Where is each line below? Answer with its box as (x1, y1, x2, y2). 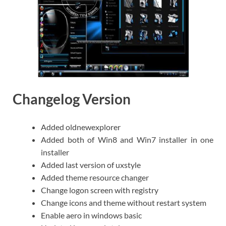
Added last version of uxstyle (41, 160, 141, 170)
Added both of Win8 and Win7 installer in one (41, 135, 213, 145)
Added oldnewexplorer (41, 122, 121, 132)
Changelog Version (13, 90, 133, 108)
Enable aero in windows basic (41, 210, 142, 220)
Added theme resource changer (41, 173, 149, 183)
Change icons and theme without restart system (41, 198, 206, 208)
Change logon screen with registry (41, 185, 158, 195)
